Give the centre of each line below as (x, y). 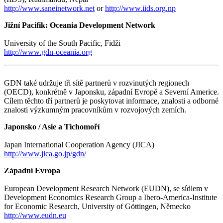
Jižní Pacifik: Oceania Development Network (80, 25)
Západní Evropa (32, 170)
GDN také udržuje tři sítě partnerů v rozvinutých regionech (97, 83)
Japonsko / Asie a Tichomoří (52, 126)
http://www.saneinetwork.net (49, 8)
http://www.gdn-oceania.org (48, 52)
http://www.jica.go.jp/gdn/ (45, 153)
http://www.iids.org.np (140, 8)
